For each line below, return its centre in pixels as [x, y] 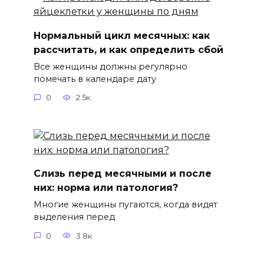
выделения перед [74, 217]
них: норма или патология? [105, 187]
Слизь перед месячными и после [122, 173]
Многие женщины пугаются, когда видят [125, 205]
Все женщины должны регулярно [110, 66]
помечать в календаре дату [95, 79]
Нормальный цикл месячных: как [121, 35]
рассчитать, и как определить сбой [128, 49]
